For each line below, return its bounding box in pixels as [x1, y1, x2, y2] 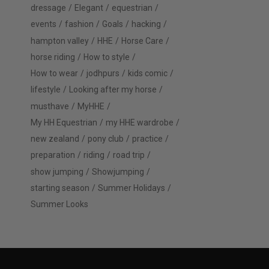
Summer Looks [31, 199, 88, 209]
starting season [31, 183, 89, 193]
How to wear [31, 68, 78, 78]
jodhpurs [86, 68, 119, 78]
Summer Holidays [98, 183, 165, 193]
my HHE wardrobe [106, 117, 174, 127]
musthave [31, 101, 69, 111]
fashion [65, 19, 94, 29]
